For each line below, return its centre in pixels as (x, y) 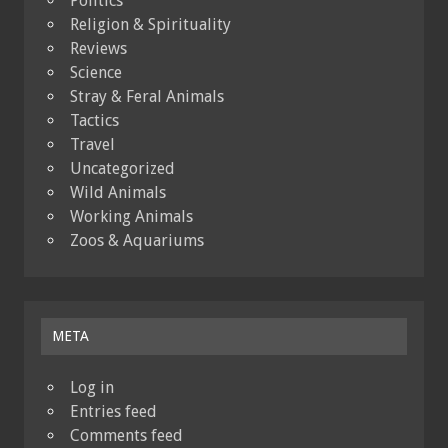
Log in (92, 388)
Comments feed (126, 436)
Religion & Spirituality (150, 24)
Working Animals (131, 216)
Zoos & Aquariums (137, 240)
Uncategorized (122, 168)
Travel (92, 144)
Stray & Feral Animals (147, 96)
